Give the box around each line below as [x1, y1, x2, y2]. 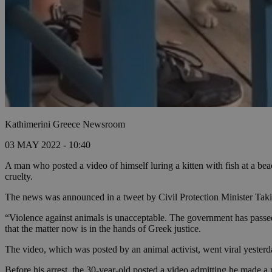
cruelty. [5, 171, 33, 182]
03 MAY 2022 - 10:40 [5, 140, 90, 151]
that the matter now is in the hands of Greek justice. [5, 223, 201, 234]
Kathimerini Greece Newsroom [5, 119, 125, 130]
